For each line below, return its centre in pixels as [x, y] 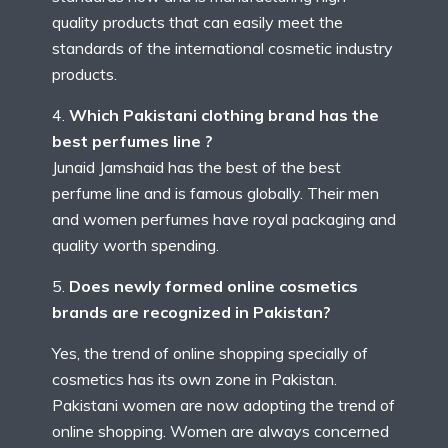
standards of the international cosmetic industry [222, 48]
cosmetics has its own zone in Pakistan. [194, 379]
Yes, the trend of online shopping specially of [210, 353]
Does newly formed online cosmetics [213, 286]
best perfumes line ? [132, 141]
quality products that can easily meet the [197, 22]
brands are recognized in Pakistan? [191, 312]
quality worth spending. [135, 245]
